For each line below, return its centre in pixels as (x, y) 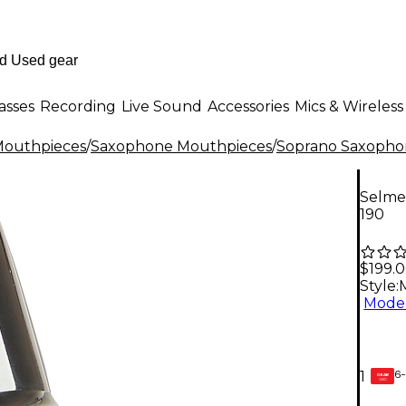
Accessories (248, 106)
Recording (78, 106)
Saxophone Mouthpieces (181, 146)
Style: (379, 286)
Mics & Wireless (349, 106)
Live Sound (162, 106)
